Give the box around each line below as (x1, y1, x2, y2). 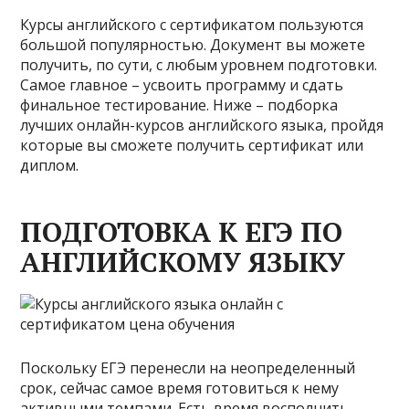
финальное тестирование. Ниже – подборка (20, 95, 339, 115)
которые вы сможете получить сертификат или (20, 135, 364, 155)
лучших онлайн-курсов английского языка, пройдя (20, 115, 384, 135)
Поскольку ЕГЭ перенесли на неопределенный (20, 358, 356, 378)
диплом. (20, 155, 79, 175)
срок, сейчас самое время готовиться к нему (20, 378, 340, 398)
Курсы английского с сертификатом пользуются (20, 15, 364, 35)
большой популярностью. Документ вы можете (20, 35, 366, 55)
